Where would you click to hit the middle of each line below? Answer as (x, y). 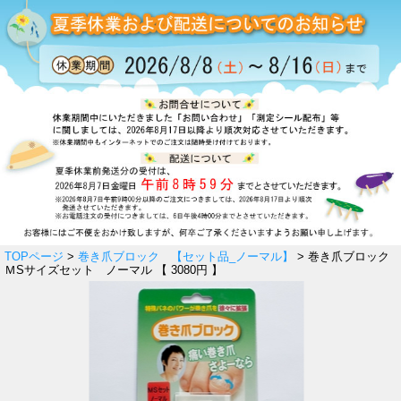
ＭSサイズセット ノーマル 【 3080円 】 (114, 269)
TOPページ (34, 256)
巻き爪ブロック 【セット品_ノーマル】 (186, 256)
